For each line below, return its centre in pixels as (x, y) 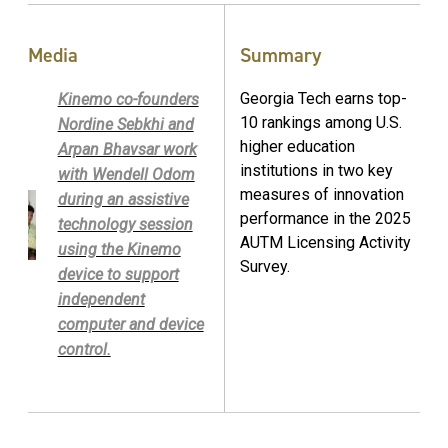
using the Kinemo (119, 250)
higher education (297, 147)
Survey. (267, 267)
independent (101, 300)
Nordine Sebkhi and (125, 125)
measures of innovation (322, 195)
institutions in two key (316, 171)
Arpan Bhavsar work (127, 150)
